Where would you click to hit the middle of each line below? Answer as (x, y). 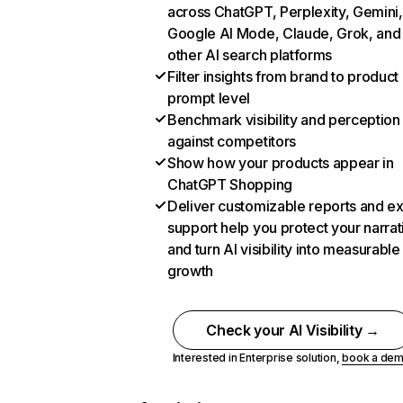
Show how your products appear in (281, 163)
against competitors (232, 141)
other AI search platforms (250, 55)
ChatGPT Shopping (230, 184)
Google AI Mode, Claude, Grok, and (284, 33)
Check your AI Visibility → (293, 330)
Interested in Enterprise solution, (257, 358)
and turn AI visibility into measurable (284, 249)
